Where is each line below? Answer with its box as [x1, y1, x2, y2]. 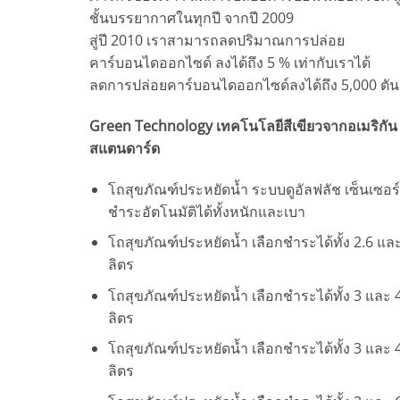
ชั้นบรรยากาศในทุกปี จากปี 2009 [88, 7, 294, 28]
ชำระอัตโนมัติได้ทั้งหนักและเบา [107, 201, 305, 221]
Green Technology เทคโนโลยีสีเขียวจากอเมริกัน [88, 115, 397, 136]
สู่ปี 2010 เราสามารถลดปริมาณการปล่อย [88, 29, 345, 50]
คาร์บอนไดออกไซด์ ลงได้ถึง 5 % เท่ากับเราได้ [88, 52, 371, 72]
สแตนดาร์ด [88, 137, 160, 158]
